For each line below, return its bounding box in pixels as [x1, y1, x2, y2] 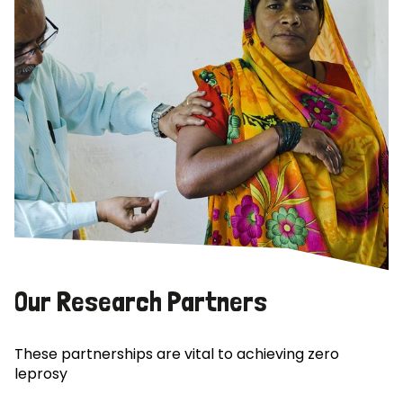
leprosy [14, 363, 67, 385]
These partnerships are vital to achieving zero [14, 344, 339, 365]
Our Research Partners [14, 284, 267, 318]
